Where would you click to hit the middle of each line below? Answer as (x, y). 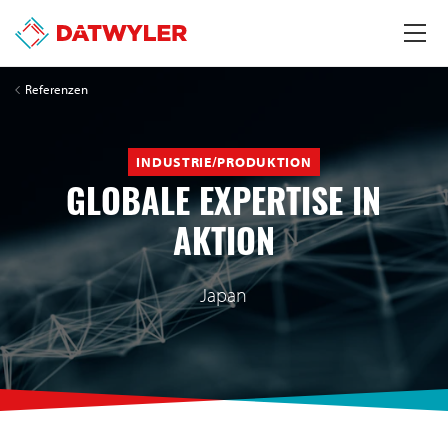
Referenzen (56, 88)
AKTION (223, 247)
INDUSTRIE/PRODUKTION (224, 161)
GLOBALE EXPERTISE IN (224, 207)
